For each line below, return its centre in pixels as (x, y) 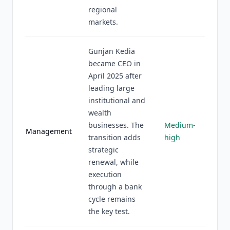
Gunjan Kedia (112, 51)
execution (105, 174)
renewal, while (113, 162)
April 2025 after (115, 76)
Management (49, 131)
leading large (111, 88)
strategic (103, 150)
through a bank (115, 187)
